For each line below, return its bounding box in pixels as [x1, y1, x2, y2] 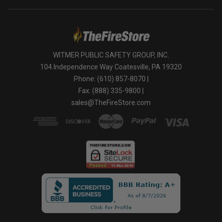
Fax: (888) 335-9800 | [78, 86, 144, 95]
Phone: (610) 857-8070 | [73, 74, 149, 83]
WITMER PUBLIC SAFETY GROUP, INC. [53, 51, 169, 59]
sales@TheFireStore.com [71, 98, 151, 107]
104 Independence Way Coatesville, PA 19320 [40, 62, 182, 71]
